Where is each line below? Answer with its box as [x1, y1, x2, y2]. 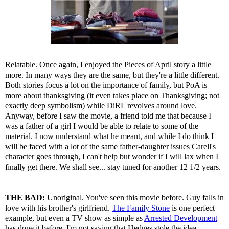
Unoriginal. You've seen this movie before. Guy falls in [45, 193, 224, 202]
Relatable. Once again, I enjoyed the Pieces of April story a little [5, 60, 211, 69]
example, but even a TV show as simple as [5, 213, 144, 222]
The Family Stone [112, 203, 170, 212]
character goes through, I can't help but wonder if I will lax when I [5, 152, 218, 161]
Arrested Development [144, 213, 217, 222]
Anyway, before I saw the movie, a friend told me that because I [5, 111, 211, 120]
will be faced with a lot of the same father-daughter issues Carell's [5, 142, 216, 151]
